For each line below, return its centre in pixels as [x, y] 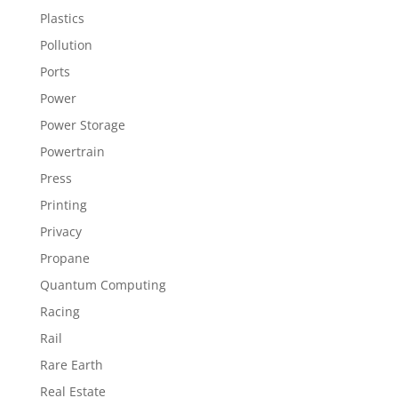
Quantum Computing [103, 285]
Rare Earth [71, 365]
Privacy [60, 231]
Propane [64, 258]
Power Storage [82, 125]
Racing [60, 311]
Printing [63, 205]
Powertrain [72, 151]
